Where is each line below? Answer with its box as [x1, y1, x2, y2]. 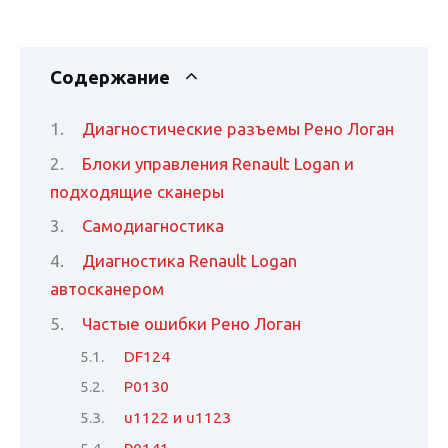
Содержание [50, 67, 170, 89]
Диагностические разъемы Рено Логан [82, 118, 395, 138]
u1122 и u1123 [124, 408, 232, 427]
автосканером [50, 279, 164, 299]
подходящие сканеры [50, 181, 224, 201]
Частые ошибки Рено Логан [82, 314, 302, 334]
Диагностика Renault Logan [82, 251, 298, 271]
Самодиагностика [82, 216, 225, 236]
